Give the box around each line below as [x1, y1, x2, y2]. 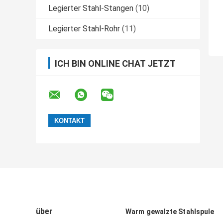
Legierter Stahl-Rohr [48, 24, 120, 34]
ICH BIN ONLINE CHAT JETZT [55, 58, 176, 69]
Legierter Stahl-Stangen [48, 3, 133, 13]
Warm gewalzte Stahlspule [125, 208, 215, 216]
